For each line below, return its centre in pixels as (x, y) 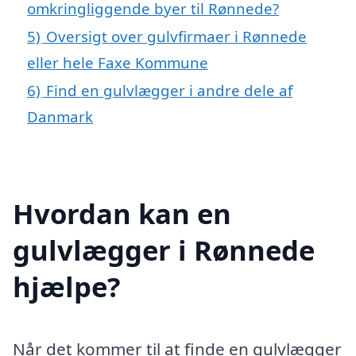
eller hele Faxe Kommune (118, 63)
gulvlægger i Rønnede (164, 250)
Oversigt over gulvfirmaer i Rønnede (176, 37)
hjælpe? (67, 286)
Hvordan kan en (122, 213)
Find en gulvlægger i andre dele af (169, 91)
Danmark (60, 117)
